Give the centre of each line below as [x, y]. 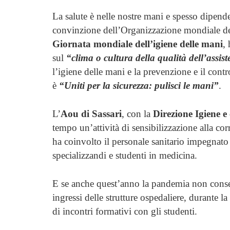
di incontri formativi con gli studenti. [125, 211]
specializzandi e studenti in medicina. [125, 155]
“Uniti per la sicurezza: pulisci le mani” [139, 85]
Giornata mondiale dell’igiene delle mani [138, 44]
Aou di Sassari [91, 113]
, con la [137, 113]
